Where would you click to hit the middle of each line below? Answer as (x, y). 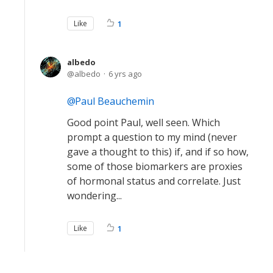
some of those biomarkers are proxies (155, 166)
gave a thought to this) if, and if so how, (158, 152)
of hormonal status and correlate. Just (154, 181)
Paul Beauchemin (115, 101)
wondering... (94, 196)
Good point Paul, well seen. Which (144, 122)
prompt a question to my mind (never (152, 137)
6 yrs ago (125, 74)
